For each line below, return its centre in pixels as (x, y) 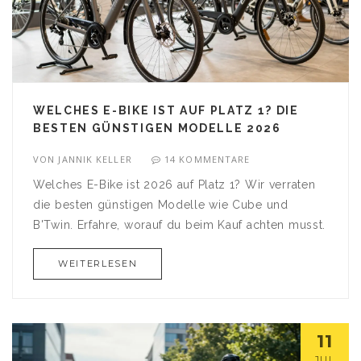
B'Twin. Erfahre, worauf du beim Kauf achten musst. (179, 225)
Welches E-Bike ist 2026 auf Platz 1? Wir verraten (174, 185)
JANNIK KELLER (95, 160)
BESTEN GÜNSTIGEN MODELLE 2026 (157, 129)
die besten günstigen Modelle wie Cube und (161, 205)
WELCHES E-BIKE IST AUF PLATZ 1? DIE (166, 111)
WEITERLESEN (98, 264)
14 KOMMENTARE (207, 160)
